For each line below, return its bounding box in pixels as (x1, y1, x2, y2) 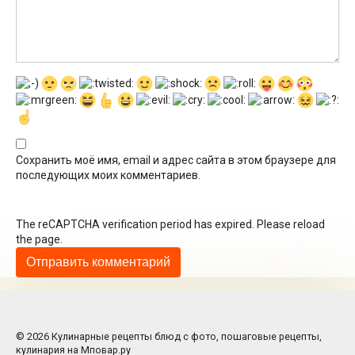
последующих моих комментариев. (16, 169, 200, 182)
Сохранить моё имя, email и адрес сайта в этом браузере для (16, 154, 336, 167)
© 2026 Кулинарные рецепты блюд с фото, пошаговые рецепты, (16, 330, 322, 343)
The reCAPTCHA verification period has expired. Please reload (16, 218, 325, 231)
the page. (16, 233, 63, 246)
